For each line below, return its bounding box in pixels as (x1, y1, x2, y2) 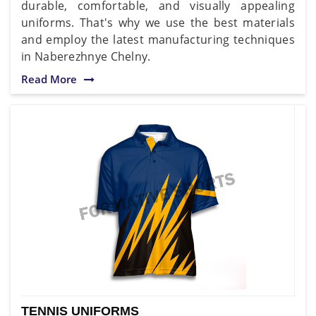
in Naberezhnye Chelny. (21, 48, 151, 64)
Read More (21, 71, 77, 86)
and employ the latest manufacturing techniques (21, 31, 295, 47)
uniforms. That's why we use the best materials (21, 14, 295, 30)
